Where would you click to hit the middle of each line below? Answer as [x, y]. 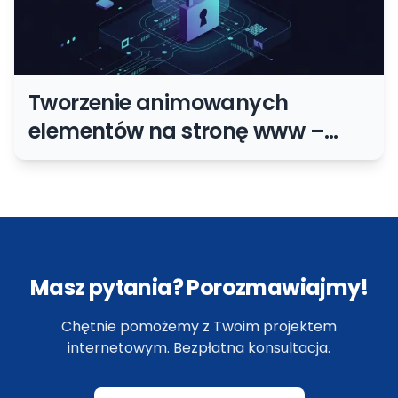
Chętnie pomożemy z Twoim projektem [199, 326]
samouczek [89, 159]
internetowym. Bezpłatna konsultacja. [199, 348]
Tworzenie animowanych [159, 103]
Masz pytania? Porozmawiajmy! [199, 287]
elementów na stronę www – [176, 131]
